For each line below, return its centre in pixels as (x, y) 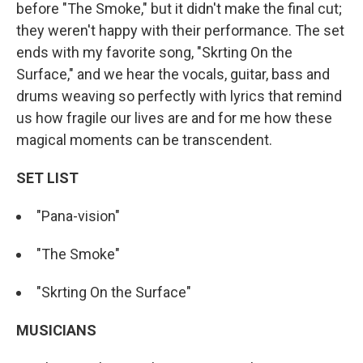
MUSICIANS (56, 330)
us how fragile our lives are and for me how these (174, 117)
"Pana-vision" (78, 216)
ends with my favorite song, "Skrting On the (154, 52)
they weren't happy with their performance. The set (180, 30)
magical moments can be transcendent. (144, 139)
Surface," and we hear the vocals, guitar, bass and (173, 74)
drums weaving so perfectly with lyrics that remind (179, 96)
